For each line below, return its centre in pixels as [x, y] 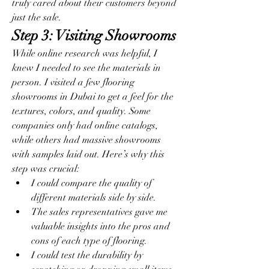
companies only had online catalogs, [85, 125]
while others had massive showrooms [86, 140]
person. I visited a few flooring [73, 82]
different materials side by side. [94, 198]
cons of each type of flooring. [89, 241]
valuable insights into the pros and [101, 226]
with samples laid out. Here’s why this [88, 154]
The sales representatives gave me [99, 212]
